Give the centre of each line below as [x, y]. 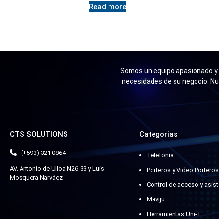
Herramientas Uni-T [174, 214]
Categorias [158, 134]
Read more [108, 7]
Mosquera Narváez [36, 177]
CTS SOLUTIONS [39, 134]
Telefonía [160, 155]
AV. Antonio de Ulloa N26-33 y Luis [57, 168]
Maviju [155, 199]
